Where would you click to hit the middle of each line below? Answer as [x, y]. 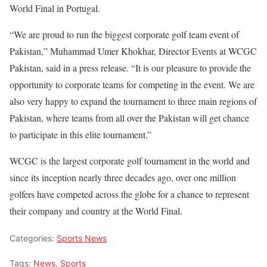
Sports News [82, 238]
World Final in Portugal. [55, 8]
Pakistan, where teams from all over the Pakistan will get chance [129, 117]
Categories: [33, 238]
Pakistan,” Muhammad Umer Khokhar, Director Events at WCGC [133, 51]
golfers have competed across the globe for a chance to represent [129, 194]
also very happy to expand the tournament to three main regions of [133, 101]
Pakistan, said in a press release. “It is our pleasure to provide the [130, 67]
